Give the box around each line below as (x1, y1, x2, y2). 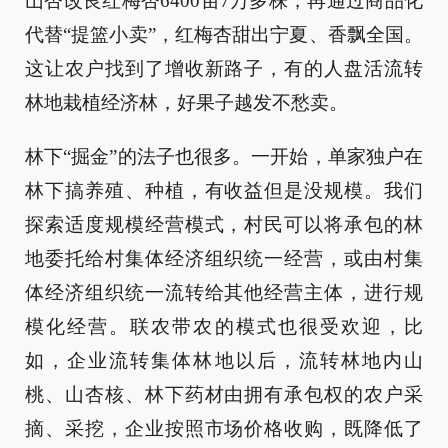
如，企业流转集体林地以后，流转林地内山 (25, 350, 423, 371)
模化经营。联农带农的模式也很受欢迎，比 (25, 316, 423, 337)
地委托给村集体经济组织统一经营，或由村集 (25, 248, 423, 269)
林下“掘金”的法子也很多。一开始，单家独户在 (25, 146, 423, 167)
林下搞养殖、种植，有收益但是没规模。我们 (25, 180, 423, 201)
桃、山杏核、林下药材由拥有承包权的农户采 (25, 384, 423, 405)
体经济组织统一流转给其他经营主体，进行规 (25, 282, 423, 303)
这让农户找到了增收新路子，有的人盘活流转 (25, 58, 423, 79)
